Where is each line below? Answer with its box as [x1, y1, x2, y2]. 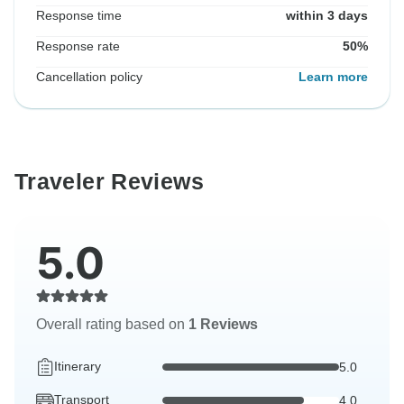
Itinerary [54, 359, 101, 374]
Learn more [298, 69, 368, 85]
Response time [36, 8, 122, 23]
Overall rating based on [36, 317, 188, 333]
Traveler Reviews [14, 169, 204, 195]
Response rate [36, 39, 120, 54]
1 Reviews [188, 317, 258, 333]
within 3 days [286, 8, 368, 23]
